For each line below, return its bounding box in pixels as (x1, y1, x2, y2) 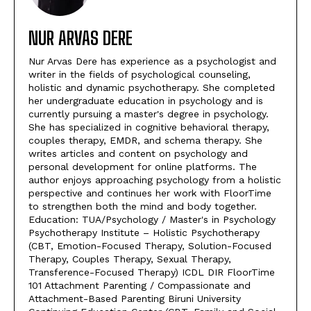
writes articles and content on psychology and (28, 148, 248, 160)
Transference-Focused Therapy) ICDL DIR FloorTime (28, 267, 275, 278)
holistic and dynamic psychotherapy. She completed (28, 82, 275, 94)
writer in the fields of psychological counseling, (28, 69, 251, 81)
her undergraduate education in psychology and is (28, 95, 263, 107)
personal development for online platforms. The (28, 161, 257, 173)
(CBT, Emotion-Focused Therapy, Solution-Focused (28, 240, 271, 252)
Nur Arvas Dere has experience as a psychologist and (28, 56, 276, 67)
